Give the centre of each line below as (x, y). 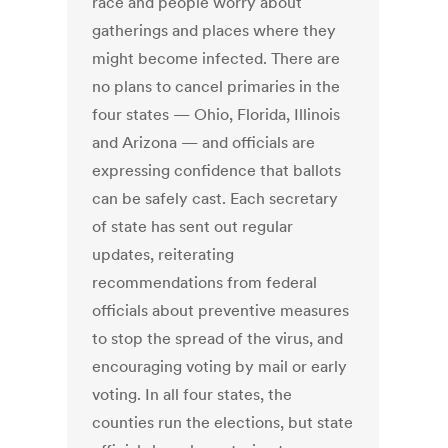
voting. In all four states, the (192, 394)
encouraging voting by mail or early (220, 366)
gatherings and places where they (214, 30)
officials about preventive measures (221, 310)
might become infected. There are (216, 58)
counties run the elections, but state (223, 422)
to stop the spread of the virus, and (218, 338)
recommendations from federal (205, 282)
